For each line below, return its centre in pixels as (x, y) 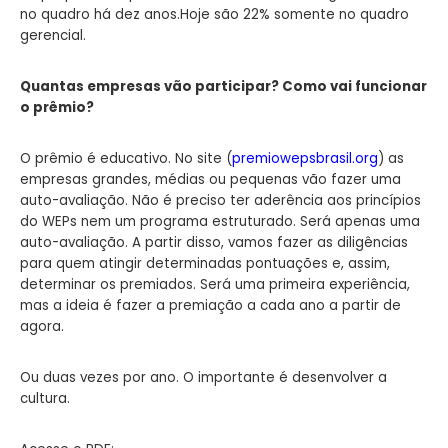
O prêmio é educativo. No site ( (126, 158)
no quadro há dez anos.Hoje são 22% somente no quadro (214, 14)
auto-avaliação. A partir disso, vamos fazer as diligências (214, 242)
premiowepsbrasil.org (305, 158)
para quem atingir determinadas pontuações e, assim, (205, 263)
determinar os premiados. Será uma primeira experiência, (215, 284)
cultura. (45, 398)
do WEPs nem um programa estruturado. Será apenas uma (220, 221)
